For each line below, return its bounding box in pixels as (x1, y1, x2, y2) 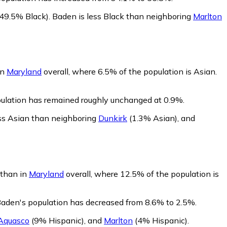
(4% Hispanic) (133, 215, 187, 226)
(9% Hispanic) (29, 215, 84, 226)
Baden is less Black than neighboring (52, 11, 193, 21)
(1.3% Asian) (127, 113, 177, 124)
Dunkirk (98, 113, 127, 124)
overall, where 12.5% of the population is (64, 169, 219, 179)
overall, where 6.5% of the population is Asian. (42, 66, 217, 77)
